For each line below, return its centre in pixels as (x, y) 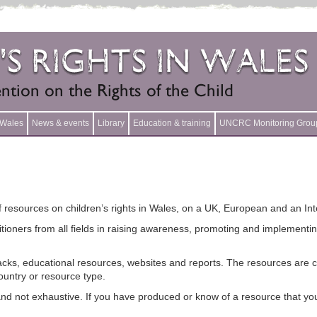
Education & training (172, 123)
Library (111, 123)
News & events (60, 123)
